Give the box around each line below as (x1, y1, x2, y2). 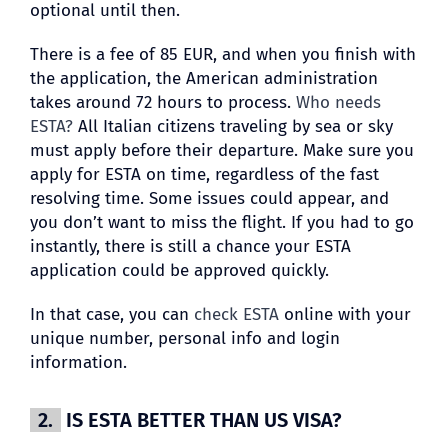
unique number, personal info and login (29, 327, 340, 349)
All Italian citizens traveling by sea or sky (72, 115, 393, 137)
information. (29, 351, 127, 373)
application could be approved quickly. (29, 259, 329, 281)
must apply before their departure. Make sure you (29, 139, 414, 161)
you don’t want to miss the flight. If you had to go (29, 211, 414, 233)
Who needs (295, 91, 381, 113)
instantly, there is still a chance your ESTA (29, 235, 351, 257)
